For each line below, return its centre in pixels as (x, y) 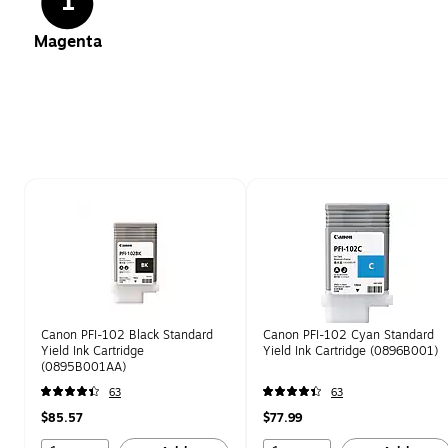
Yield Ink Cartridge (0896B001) (350, 351)
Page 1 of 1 (60, 187)
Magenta (68, 42)
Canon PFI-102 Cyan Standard (348, 335)
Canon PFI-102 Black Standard (127, 335)
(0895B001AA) (83, 367)
